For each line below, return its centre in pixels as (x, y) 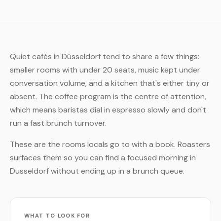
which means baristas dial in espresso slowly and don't (108, 110)
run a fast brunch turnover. (58, 123)
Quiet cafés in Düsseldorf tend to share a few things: (105, 56)
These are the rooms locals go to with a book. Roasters (110, 144)
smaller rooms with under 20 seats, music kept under (105, 70)
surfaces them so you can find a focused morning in (103, 158)
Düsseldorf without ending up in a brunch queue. (97, 171)
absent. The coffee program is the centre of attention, (108, 96)
